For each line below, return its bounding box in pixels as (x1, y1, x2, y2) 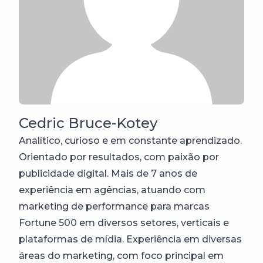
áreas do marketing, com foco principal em (19, 250, 224, 261)
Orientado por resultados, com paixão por (19, 151, 219, 163)
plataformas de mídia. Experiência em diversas (19, 234, 242, 245)
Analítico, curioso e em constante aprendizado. (19, 135, 242, 146)
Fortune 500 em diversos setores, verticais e (19, 217, 229, 228)
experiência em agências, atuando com (19, 184, 205, 195)
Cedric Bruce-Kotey (19, 114, 157, 131)
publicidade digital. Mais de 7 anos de (19, 168, 197, 179)
